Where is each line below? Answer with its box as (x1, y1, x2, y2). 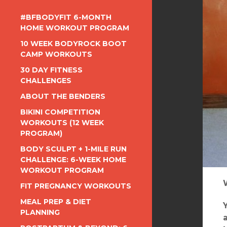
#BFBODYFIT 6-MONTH (20, 13, 111, 22)
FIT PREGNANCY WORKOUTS (20, 181, 131, 191)
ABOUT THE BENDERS (20, 92, 105, 101)
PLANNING (20, 208, 60, 217)
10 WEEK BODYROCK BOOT (20, 39, 127, 48)
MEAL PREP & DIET (20, 197, 91, 206)
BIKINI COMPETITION (20, 107, 100, 117)
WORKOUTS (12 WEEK (20, 118, 104, 127)
